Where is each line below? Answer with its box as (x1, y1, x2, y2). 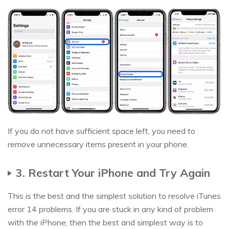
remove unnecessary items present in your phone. (8, 139, 189, 150)
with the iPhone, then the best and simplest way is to (8, 217, 203, 228)
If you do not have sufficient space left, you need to (8, 126, 195, 136)
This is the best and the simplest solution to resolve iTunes (8, 191, 221, 201)
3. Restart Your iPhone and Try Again (16, 166, 210, 180)
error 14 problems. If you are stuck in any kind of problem (8, 204, 213, 215)
